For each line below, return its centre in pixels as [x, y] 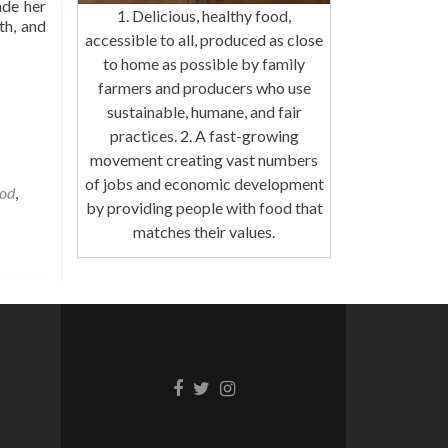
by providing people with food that [204, 208]
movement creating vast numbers [204, 160]
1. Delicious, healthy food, [204, 16]
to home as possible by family [204, 64]
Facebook [210, 386]
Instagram [258, 386]
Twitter [221, 386]
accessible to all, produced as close [204, 40]
